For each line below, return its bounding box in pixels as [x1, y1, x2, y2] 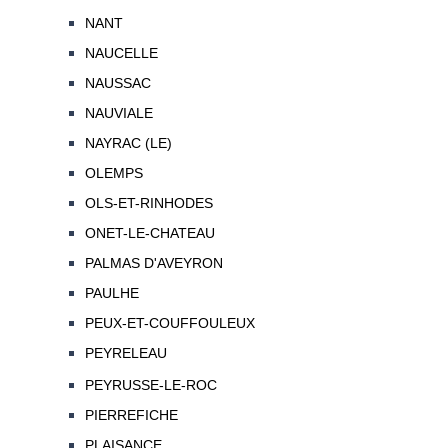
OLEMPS [84, 165, 143, 182]
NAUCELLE [84, 45, 158, 62]
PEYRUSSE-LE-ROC [84, 377, 217, 394]
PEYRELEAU [84, 345, 167, 362]
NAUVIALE [84, 105, 153, 122]
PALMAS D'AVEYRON [84, 255, 223, 272]
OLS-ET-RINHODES [84, 195, 213, 212]
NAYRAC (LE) [84, 135, 172, 152]
